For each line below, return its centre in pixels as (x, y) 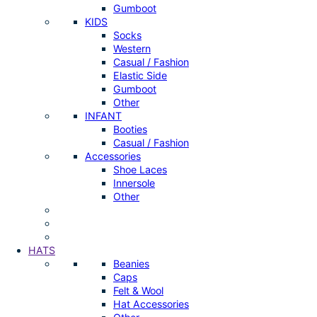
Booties (130, 129)
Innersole (134, 183)
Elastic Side (140, 76)
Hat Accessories (151, 304)
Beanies (131, 264)
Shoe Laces (140, 170)
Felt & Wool (138, 291)
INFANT (103, 116)
